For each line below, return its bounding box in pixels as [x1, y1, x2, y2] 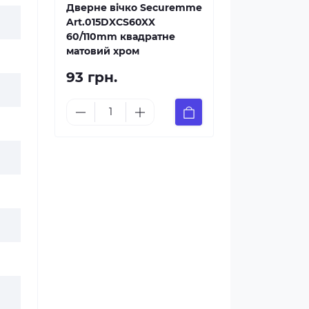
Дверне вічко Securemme [66, 1, 202, 14]
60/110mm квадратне [66, 30, 175, 43]
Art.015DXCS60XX [66, 16, 155, 28]
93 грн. [66, 69, 117, 86]
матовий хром [66, 45, 139, 57]
